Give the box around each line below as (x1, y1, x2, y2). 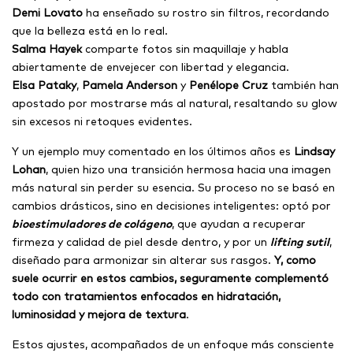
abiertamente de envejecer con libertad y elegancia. (12, 59, 289, 74)
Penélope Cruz (189, 77, 268, 92)
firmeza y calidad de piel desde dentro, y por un (12, 234, 270, 249)
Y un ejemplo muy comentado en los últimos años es (12, 143, 294, 158)
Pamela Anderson (82, 77, 177, 92)
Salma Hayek (12, 41, 82, 56)
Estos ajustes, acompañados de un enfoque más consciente (12, 336, 334, 351)
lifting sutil (270, 234, 329, 249)
